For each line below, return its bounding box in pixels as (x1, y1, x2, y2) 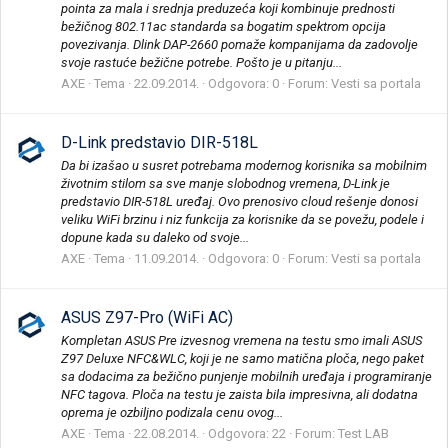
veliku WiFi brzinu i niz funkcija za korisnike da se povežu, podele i (61, 211, 424, 227)
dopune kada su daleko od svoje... (61, 229, 249, 245)
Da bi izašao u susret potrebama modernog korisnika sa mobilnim (61, 157, 427, 173)
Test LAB (338, 426, 389, 441)
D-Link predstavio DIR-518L (61, 132, 258, 152)
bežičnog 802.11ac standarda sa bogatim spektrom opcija (61, 19, 386, 35)
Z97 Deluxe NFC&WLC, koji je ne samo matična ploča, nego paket (61, 350, 424, 366)
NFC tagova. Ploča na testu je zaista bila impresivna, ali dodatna (61, 386, 418, 402)
